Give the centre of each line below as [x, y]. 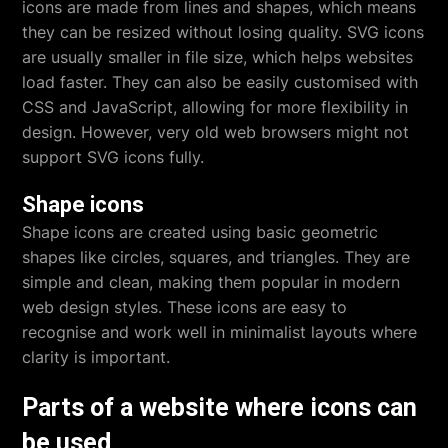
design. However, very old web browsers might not [216, 131]
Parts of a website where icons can [220, 407]
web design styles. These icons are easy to [185, 306]
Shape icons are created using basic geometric [200, 231]
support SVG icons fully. [113, 156]
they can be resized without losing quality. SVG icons [223, 31]
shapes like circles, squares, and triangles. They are [216, 256]
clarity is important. [96, 356]
